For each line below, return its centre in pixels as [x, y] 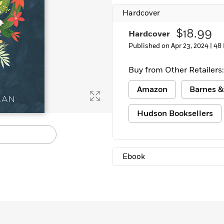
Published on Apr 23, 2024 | [171, 46]
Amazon [152, 89]
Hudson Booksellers [175, 113]
